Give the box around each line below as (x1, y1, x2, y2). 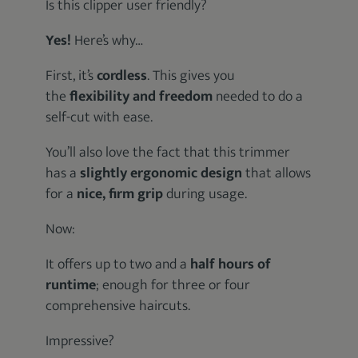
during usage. (163, 181, 248, 206)
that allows (242, 161, 312, 185)
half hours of (190, 252, 272, 276)
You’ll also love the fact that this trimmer (46, 140, 291, 165)
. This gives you (147, 63, 236, 88)
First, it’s (46, 63, 97, 88)
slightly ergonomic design (80, 161, 243, 185)
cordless (97, 63, 148, 88)
